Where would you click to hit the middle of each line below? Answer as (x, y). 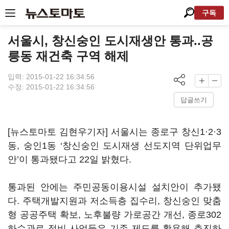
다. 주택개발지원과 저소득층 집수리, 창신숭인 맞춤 (114, 201)
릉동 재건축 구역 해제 (68, 56)
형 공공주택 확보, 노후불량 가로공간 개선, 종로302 (114, 215)
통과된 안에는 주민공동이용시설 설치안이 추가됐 (114, 187)
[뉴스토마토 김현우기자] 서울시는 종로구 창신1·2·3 (114, 132)
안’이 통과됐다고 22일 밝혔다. (70, 159)
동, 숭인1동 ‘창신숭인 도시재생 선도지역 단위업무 (114, 146)
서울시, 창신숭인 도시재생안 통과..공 (110, 41)
